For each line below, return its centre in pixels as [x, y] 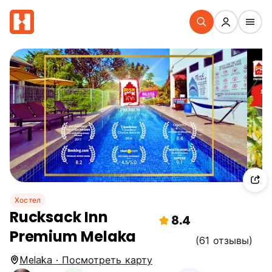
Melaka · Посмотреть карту [86, 260]
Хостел [28, 200]
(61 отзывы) [224, 240]
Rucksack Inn [59, 217]
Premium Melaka [73, 236]
